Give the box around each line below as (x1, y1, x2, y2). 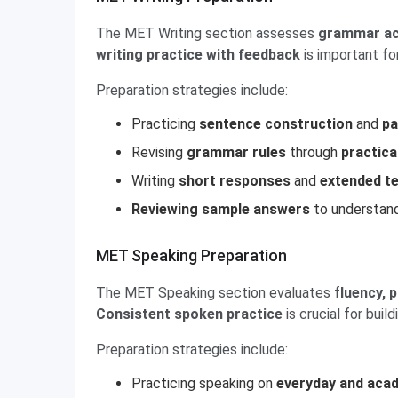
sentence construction (199, 115, 353, 132)
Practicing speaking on (131, 375, 276, 392)
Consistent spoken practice (96, 306, 286, 322)
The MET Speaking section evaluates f (96, 284, 340, 301)
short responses (179, 172, 291, 189)
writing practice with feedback (96, 46, 300, 63)
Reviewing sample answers (131, 201, 310, 218)
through (290, 144, 341, 161)
